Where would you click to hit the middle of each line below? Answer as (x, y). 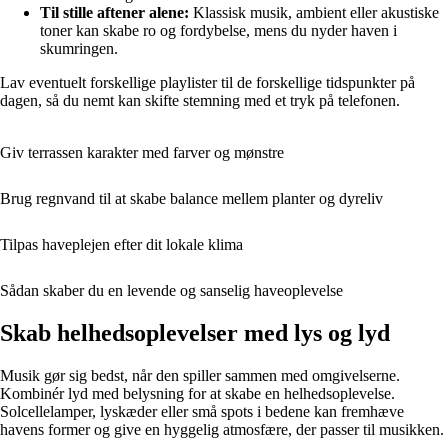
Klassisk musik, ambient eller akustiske (314, 13)
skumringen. (79, 49)
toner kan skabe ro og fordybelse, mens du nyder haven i (218, 31)
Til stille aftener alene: (114, 13)
